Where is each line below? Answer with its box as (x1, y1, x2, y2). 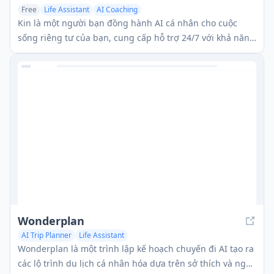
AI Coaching (97, 4, 138, 15)
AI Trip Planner (21, 229, 72, 240)
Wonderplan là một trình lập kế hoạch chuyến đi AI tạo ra (18, 242, 254, 254)
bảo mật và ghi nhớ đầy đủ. (18, 46, 131, 58)
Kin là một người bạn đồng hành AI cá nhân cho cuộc (18, 17, 237, 29)
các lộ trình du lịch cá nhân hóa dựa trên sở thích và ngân (18, 257, 256, 269)
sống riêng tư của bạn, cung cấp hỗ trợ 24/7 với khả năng (18, 31, 255, 43)
